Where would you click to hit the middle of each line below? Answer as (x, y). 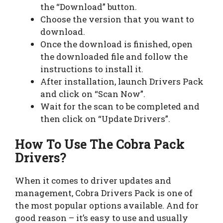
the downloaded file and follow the (114, 56)
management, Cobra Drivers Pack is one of (104, 193)
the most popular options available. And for (107, 206)
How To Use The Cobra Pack (100, 144)
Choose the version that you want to (117, 19)
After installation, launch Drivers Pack (122, 81)
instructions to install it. (92, 69)
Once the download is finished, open (116, 44)
